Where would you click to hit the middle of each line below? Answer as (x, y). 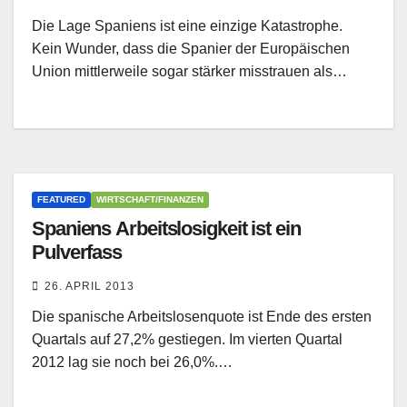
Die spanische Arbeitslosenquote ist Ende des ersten (202, 317)
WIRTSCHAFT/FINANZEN (150, 200)
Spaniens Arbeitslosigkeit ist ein (166, 229)
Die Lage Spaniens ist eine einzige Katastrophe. (187, 26)
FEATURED (61, 200)
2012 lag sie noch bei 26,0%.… (132, 362)
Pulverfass (77, 253)
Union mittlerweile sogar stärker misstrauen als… (189, 72)
